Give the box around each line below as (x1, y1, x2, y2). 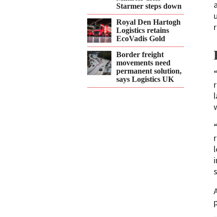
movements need (116, 58, 170, 67)
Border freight (116, 50, 164, 59)
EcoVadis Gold (116, 34, 165, 43)
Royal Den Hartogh (116, 17, 181, 27)
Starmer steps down (116, 1, 182, 11)
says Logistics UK (116, 75, 174, 84)
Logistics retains (116, 26, 169, 35)
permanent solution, (116, 66, 182, 76)
